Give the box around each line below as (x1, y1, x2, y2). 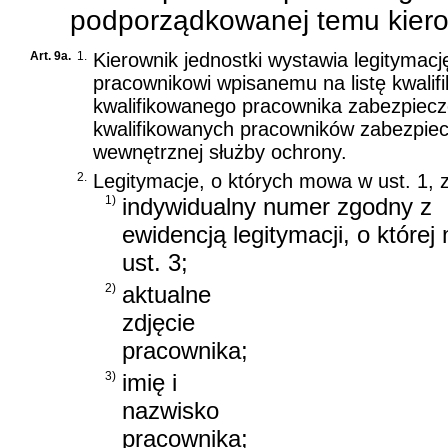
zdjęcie (122, 309, 195, 337)
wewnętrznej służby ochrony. (93, 141, 347, 164)
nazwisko (122, 396, 219, 424)
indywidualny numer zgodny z (122, 193, 432, 221)
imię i (122, 368, 177, 396)
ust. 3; (122, 249, 188, 277)
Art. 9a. (30, 49, 71, 64)
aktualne (122, 281, 211, 309)
